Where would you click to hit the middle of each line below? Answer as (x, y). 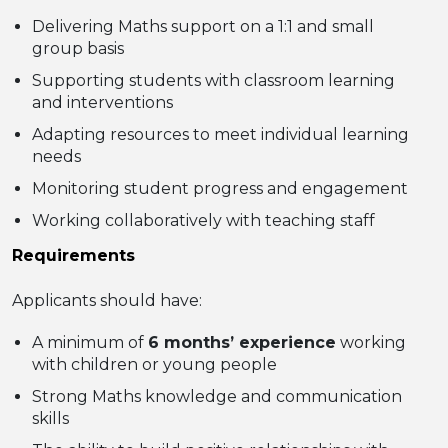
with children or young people (154, 364)
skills (50, 418)
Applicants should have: (107, 300)
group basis (78, 48)
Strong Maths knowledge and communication (217, 396)
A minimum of (90, 342)
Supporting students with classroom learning (213, 80)
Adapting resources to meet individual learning (220, 134)
